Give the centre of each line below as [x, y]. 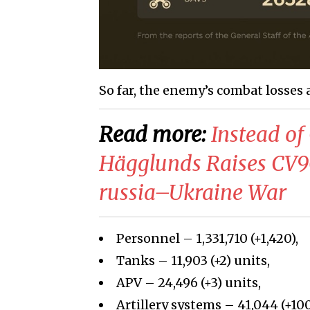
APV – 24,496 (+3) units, [189, 283]
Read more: [155, 135]
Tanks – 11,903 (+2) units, [193, 261]
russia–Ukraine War [193, 193]
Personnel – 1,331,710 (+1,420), [207, 239]
